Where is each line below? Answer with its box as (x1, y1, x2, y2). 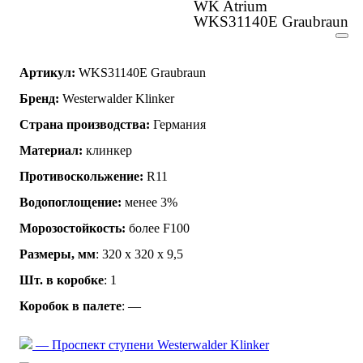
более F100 (126, 220, 190, 235)
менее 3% (122, 194, 177, 209)
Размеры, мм (19, 246, 96, 261)
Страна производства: (19, 117, 150, 131)
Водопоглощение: (19, 194, 122, 209)
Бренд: (19, 91, 59, 105)
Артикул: (19, 65, 75, 79)
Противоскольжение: (19, 169, 143, 183)
